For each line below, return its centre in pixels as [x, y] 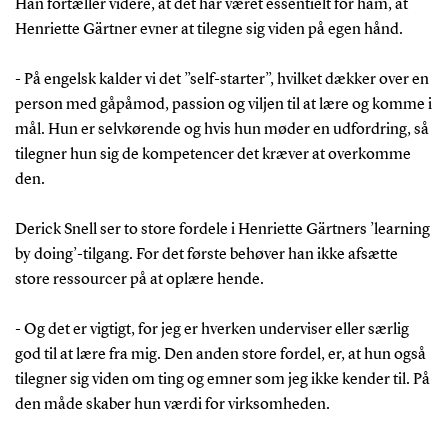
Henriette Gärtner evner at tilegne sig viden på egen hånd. [210, 29]
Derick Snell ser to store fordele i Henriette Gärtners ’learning [222, 229]
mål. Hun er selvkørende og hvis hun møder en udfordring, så [221, 129]
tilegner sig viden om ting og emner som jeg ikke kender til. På [222, 379]
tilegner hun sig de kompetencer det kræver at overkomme [212, 154]
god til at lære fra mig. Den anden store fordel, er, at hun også [220, 354]
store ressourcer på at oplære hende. [140, 279]
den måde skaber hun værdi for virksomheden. [173, 404]
